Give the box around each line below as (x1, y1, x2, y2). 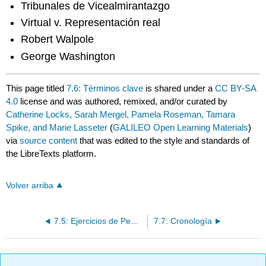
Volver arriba (6, 181, 54, 191)
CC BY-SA (215, 83, 256, 94)
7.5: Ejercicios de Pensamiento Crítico (131, 217, 140, 226)
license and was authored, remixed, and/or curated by (18, 96, 228, 107)
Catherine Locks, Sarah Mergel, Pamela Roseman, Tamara (6, 109, 236, 120)
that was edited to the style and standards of (77, 135, 250, 146)
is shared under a (143, 83, 216, 94)
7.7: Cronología (153, 217, 212, 226)
